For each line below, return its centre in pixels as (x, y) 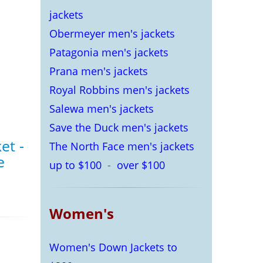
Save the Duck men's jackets (119, 127)
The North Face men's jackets (122, 146)
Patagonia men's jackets (109, 52)
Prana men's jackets (98, 71)
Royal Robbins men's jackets (119, 90)
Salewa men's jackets (101, 109)
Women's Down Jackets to (113, 247)
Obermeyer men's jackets (112, 33)
